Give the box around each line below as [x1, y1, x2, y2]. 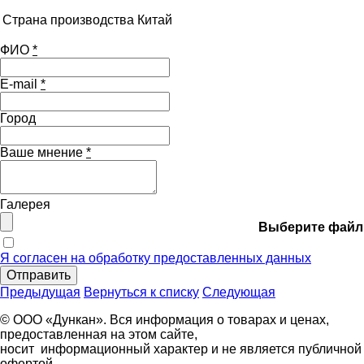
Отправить [6, 268, 71, 283]
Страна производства [2, 13, 134, 28]
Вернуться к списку [84, 285, 199, 300]
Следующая [202, 285, 275, 300]
